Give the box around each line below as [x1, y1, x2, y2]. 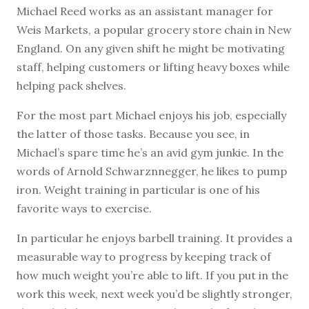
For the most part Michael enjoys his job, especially [17, 108, 286, 122]
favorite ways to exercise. [17, 201, 152, 215]
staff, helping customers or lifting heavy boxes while [17, 59, 290, 74]
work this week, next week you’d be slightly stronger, [17, 286, 292, 301]
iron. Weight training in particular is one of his [17, 182, 260, 197]
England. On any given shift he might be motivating [17, 41, 285, 55]
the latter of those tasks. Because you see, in [17, 126, 250, 141]
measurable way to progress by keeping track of [17, 249, 271, 263]
